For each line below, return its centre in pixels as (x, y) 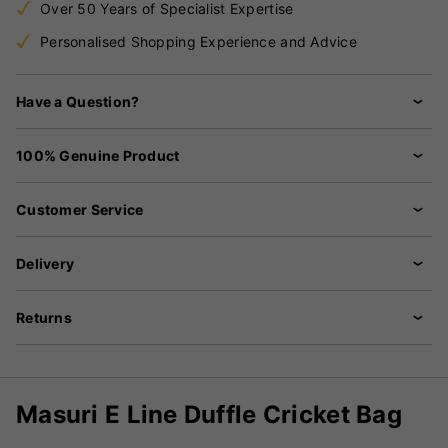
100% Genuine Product (98, 155)
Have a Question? (78, 101)
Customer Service (80, 209)
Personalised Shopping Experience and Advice (199, 41)
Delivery (45, 263)
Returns (44, 317)
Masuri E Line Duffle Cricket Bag (209, 414)
